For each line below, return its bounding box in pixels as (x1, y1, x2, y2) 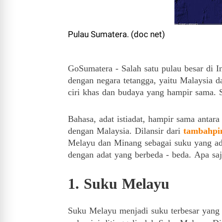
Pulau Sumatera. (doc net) (68, 29, 167, 39)
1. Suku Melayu (68, 175, 169, 192)
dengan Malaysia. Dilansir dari (68, 126, 183, 136)
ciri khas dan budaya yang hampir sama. (68, 87, 219, 97)
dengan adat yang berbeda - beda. (68, 150, 194, 160)
